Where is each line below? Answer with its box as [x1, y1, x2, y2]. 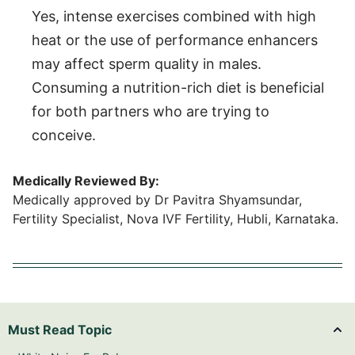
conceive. [32, 126, 96, 143]
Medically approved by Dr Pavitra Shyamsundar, [13, 191, 302, 208]
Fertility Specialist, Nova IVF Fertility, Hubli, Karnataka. [13, 210, 338, 227]
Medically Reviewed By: [13, 172, 159, 189]
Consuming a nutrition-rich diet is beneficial [32, 78, 324, 96]
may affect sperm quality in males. [32, 55, 261, 72]
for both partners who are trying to [32, 102, 269, 120]
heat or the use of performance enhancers [32, 31, 318, 48]
